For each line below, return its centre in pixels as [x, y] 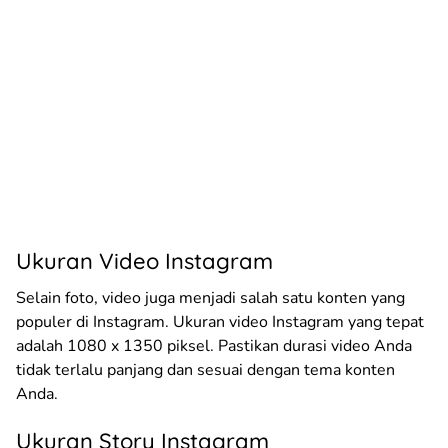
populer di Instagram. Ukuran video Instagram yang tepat [220, 321]
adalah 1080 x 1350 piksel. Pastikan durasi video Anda [214, 345]
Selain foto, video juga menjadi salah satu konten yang [210, 297]
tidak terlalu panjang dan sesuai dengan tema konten [205, 369]
